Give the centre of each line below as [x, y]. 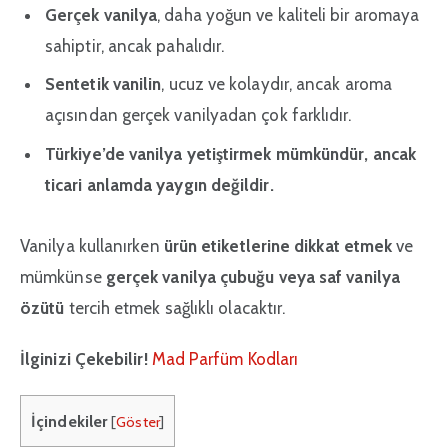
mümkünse [63, 276]
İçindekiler [69, 421]
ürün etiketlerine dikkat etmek [278, 245]
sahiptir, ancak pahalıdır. [135, 45]
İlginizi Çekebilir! [86, 359]
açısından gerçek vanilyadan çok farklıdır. [198, 115]
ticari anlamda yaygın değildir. [159, 184]
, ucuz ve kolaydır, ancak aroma [277, 84]
